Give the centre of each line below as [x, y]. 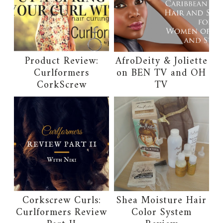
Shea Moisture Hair [161, 201]
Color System [161, 213]
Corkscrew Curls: [61, 201]
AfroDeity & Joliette [161, 61]
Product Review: [61, 61]
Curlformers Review [62, 213]
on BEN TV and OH [162, 73]
